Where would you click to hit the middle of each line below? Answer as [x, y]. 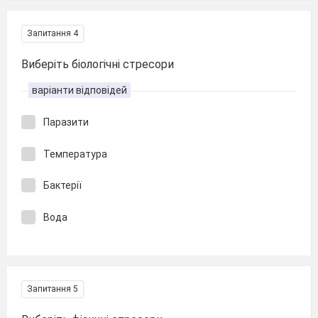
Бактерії [62, 185]
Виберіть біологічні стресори [98, 64]
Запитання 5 [53, 289]
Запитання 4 [53, 33]
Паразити [66, 122]
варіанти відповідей [79, 90]
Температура [75, 154]
